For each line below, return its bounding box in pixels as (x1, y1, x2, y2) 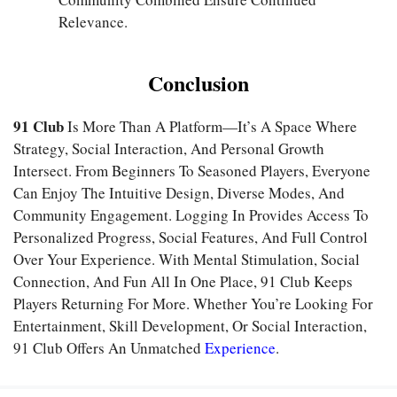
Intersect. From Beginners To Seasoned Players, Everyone (13, 160, 370, 182)
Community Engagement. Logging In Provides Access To (13, 205, 369, 226)
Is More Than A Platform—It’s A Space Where (64, 116, 357, 137)
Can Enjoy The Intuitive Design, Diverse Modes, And (13, 183, 345, 204)
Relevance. (58, 11, 128, 32)
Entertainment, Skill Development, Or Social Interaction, (13, 315, 367, 337)
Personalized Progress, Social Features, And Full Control (13, 227, 368, 248)
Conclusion (148, 67, 249, 99)
